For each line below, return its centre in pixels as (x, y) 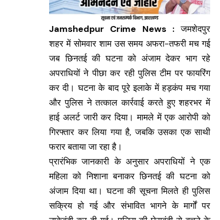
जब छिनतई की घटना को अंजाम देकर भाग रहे (130, 59)
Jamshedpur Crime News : (112, 29)
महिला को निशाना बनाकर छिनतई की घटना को (130, 177)
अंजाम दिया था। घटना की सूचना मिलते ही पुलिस (130, 191)
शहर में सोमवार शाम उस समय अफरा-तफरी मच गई (130, 44)
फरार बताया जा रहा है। (86, 147)
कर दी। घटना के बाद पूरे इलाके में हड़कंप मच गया (130, 88)
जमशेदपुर (192, 29)
